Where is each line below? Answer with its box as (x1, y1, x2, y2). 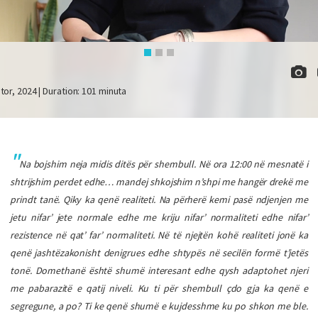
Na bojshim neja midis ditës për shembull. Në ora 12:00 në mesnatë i (18, 158, 308, 170)
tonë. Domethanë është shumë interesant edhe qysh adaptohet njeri (10, 264, 308, 277)
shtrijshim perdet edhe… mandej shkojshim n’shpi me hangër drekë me (10, 175, 308, 188)
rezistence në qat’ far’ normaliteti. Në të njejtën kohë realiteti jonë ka (10, 229, 308, 241)
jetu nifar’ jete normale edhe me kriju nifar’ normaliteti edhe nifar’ (10, 211, 308, 224)
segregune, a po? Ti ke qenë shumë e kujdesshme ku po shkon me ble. (10, 300, 308, 312)
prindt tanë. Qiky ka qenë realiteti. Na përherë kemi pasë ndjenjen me (10, 193, 308, 206)
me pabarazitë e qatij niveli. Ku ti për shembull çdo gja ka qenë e (10, 282, 308, 295)
